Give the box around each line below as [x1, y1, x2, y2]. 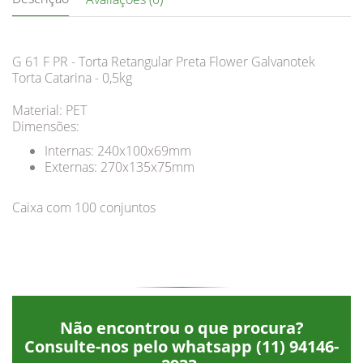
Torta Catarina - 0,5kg [12, 68, 132, 87]
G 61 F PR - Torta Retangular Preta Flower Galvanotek [12, 52, 315, 70]
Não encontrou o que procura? [59, 316, 304, 339]
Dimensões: [12, 117, 79, 135]
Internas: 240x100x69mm [45, 141, 191, 160]
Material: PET [12, 100, 87, 119]
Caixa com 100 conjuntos [12, 198, 156, 216]
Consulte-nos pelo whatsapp [24, 335, 252, 357]
